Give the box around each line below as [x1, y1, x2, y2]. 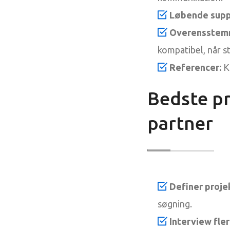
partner [147, 112, 213, 133]
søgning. [158, 198, 192, 209]
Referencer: [169, 62, 221, 72]
